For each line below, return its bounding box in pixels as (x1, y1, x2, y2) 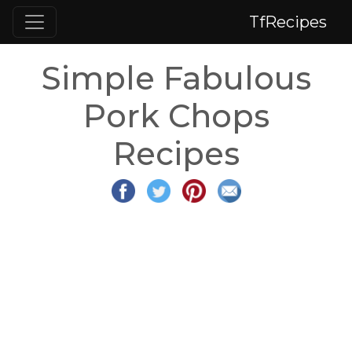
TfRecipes (249, 13, 327, 31)
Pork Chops (82, 97, 269, 135)
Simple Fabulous (41, 59, 311, 97)
